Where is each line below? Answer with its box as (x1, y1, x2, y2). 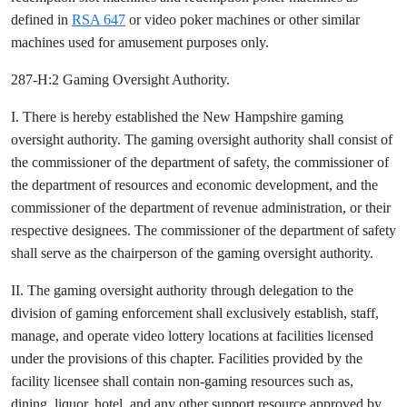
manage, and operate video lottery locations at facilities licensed (11, 328, 373, 343)
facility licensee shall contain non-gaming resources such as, (11, 373, 353, 389)
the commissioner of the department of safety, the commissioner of (11, 154, 389, 170)
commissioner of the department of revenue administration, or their (11, 200, 391, 215)
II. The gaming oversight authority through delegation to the (11, 283, 353, 298)
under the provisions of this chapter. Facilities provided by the (11, 351, 362, 366)
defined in (11, 12, 72, 27)
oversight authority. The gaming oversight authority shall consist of (11, 132, 392, 147)
